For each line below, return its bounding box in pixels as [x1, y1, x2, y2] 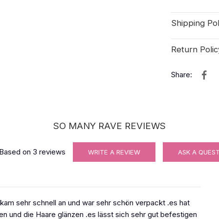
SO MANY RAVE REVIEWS [53, 120, 166, 131]
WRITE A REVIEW [88, 148, 140, 156]
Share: [171, 69, 193, 79]
